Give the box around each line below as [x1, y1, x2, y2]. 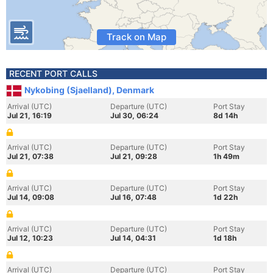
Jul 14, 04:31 [110, 233, 156, 243]
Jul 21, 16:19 [7, 111, 52, 120]
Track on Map [107, 31, 166, 43]
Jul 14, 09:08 [7, 193, 54, 202]
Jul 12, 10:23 [7, 233, 53, 243]
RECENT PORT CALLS [9, 68, 97, 79]
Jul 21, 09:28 [110, 152, 157, 161]
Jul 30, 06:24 [110, 111, 158, 120]
